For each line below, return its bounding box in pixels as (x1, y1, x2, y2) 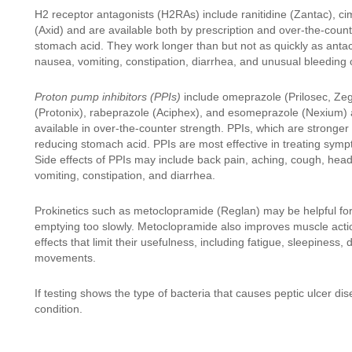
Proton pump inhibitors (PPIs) (35, 90, 181, 103)
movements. (35, 251, 96, 264)
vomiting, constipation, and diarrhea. (35, 169, 215, 181)
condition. (35, 302, 82, 315)
